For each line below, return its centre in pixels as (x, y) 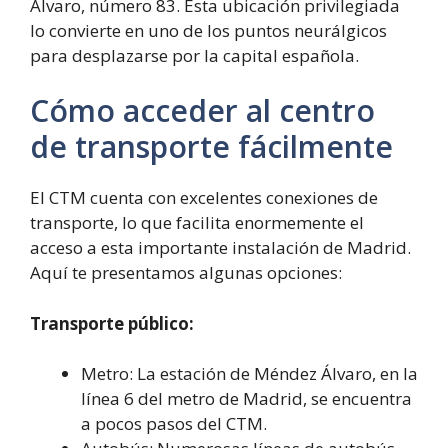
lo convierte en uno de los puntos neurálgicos (208, 30)
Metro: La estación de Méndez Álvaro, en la (249, 373)
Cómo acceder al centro (202, 110)
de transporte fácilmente (211, 146)
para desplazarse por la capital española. (194, 55)
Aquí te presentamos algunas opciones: (186, 272)
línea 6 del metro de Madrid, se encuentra (246, 398)
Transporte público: (112, 323)
